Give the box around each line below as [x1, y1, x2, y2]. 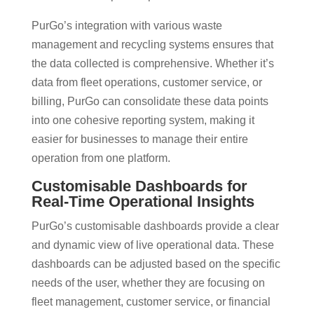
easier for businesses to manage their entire [31, 132, 248, 145]
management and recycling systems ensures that [31, 38, 273, 50]
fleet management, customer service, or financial [31, 295, 271, 308]
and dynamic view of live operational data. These [31, 238, 274, 251]
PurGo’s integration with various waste [31, 19, 222, 32]
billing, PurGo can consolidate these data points [31, 95, 268, 107]
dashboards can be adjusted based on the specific [31, 257, 280, 270]
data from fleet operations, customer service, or [31, 76, 262, 88]
